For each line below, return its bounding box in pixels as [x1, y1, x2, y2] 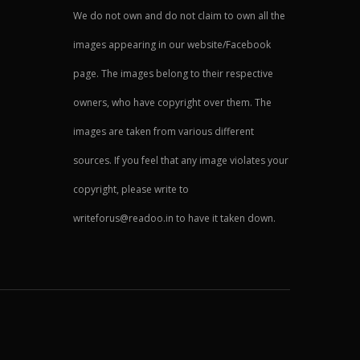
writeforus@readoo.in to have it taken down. [73, 211, 276, 225]
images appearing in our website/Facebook [73, 37, 271, 51]
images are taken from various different [73, 124, 254, 138]
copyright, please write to [73, 182, 189, 196]
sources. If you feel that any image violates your [73, 153, 288, 167]
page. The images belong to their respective [73, 66, 273, 80]
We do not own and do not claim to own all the [73, 8, 285, 22]
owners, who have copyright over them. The [73, 95, 272, 109]
